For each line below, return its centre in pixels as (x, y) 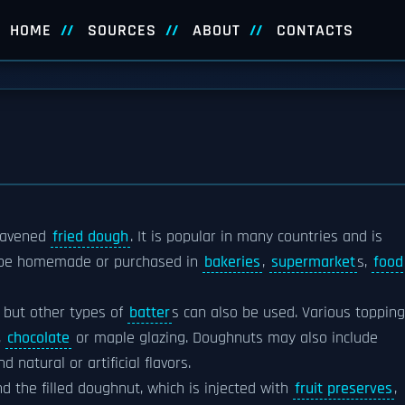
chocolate (38, 338)
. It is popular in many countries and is (256, 237)
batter (150, 313)
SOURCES (122, 31)
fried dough (90, 237)
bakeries (232, 262)
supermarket (313, 262)
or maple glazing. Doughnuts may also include (225, 338)
